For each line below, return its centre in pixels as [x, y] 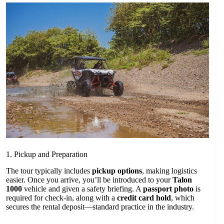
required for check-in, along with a [61, 197]
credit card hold [144, 197]
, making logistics [169, 170]
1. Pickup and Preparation [47, 154]
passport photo [168, 188]
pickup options [117, 170]
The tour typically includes [49, 170]
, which [183, 197]
